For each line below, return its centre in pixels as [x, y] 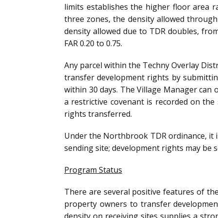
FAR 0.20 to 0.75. [93, 43]
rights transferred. [98, 114]
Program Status [93, 170]
